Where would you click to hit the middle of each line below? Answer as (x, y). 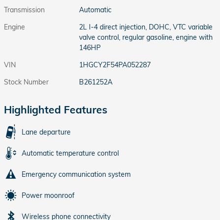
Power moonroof (48, 196)
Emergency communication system (76, 175)
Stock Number (26, 82)
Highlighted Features (56, 110)
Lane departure (46, 132)
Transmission (24, 10)
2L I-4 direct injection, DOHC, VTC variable (146, 27)
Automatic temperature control (70, 153)
